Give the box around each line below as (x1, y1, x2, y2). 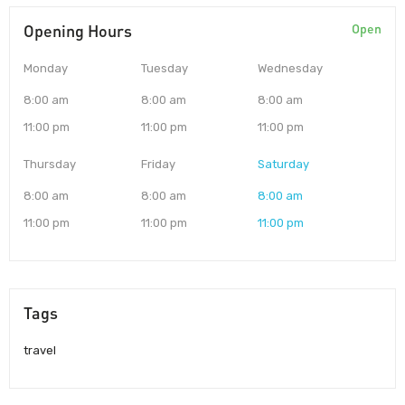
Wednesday (258, 61, 324, 75)
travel (24, 343, 56, 357)
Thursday (24, 156, 76, 171)
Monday (24, 61, 68, 75)
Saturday (258, 156, 310, 171)
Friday (140, 156, 175, 171)
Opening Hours (24, 20, 132, 41)
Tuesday (140, 61, 188, 75)
